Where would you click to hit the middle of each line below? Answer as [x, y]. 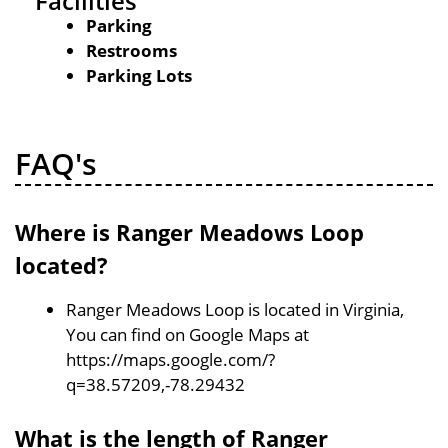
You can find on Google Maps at [187, 334]
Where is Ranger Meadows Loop [189, 231]
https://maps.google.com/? [170, 359]
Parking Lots [139, 75]
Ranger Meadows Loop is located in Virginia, [235, 309]
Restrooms [131, 50]
